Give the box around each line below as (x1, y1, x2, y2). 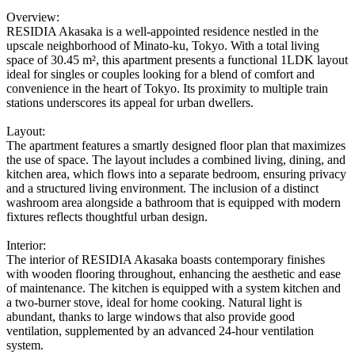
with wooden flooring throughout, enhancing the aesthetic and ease (6, 267, 341, 281)
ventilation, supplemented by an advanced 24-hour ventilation (6, 324, 314, 338)
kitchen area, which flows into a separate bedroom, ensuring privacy (6, 167, 346, 181)
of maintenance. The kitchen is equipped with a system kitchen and (6, 281, 341, 296)
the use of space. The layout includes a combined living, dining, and (6, 153, 345, 167)
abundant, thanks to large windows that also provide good (6, 310, 295, 324)
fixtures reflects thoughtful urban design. (6, 210, 208, 224)
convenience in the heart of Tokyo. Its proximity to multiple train (6, 82, 328, 96)
